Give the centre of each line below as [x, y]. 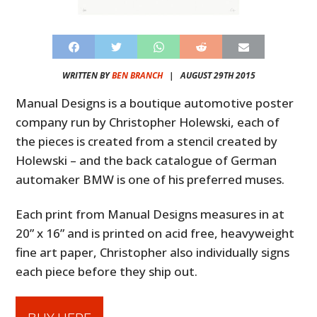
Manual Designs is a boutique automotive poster [155, 103]
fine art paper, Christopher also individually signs [153, 253]
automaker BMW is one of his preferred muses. [150, 180]
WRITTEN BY [87, 76]
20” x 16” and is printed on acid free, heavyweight [155, 234]
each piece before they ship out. [107, 272]
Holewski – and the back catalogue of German [146, 161]
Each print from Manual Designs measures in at [150, 214]
